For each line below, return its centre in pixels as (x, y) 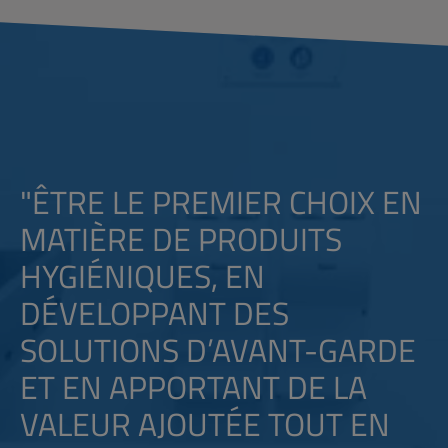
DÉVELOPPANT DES (154, 312)
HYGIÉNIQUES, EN (142, 275)
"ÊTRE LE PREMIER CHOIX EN (221, 201)
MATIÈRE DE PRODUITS (181, 238)
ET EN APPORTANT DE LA (193, 386)
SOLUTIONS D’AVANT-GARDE (218, 349)
